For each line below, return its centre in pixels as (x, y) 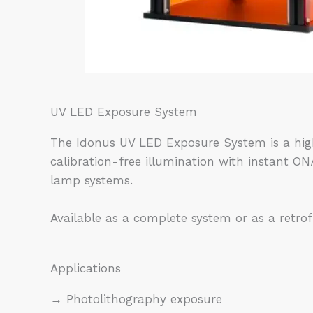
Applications (86, 269)
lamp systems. (92, 181)
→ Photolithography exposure (138, 299)
